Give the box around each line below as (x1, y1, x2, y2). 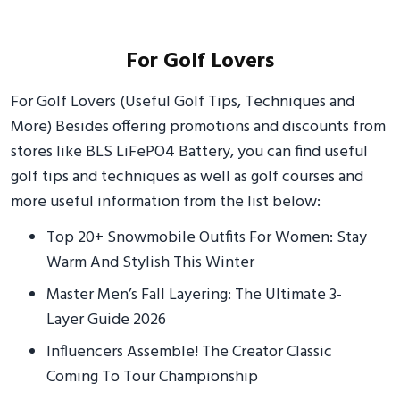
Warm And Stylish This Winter (46, 250, 254, 276)
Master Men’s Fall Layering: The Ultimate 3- (46, 282, 342, 308)
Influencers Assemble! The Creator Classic (46, 339, 332, 365)
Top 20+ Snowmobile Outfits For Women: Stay (46, 225, 367, 251)
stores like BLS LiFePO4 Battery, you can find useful (11, 139, 368, 165)
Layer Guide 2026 (46, 307, 166, 333)
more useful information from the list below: (11, 189, 321, 215)
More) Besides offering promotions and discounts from (11, 114, 386, 140)
